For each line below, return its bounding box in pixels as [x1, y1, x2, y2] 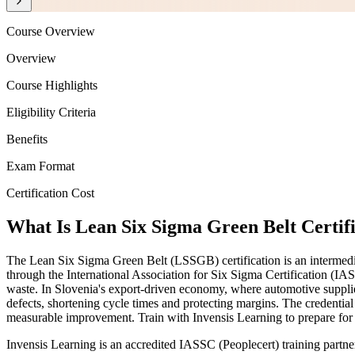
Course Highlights [6, 78, 97, 93]
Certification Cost [6, 186, 94, 200]
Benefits [6, 132, 48, 147]
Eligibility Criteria [6, 105, 96, 120]
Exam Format [6, 159, 74, 174]
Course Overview [6, 25, 95, 39]
